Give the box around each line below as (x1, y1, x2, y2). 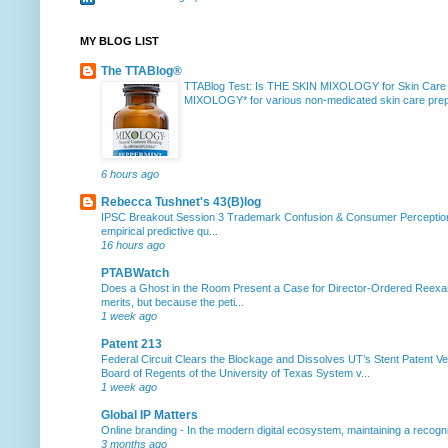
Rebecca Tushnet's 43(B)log (101, 194, 261, 209)
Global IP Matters (101, 407, 198, 422)
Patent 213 (101, 336, 162, 351)
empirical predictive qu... (101, 224, 218, 237)
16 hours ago (101, 238, 165, 251)
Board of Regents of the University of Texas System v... (101, 366, 370, 379)
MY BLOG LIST (80, 34, 159, 47)
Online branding (101, 423, 180, 436)
